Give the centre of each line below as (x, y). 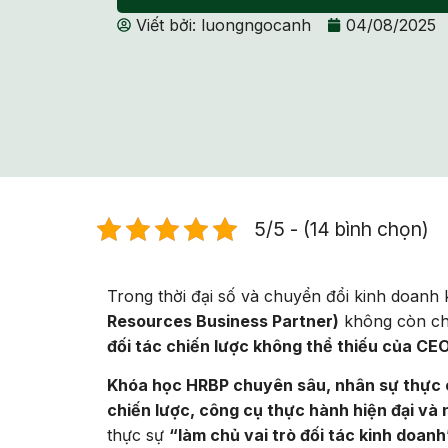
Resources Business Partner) (223, 320)
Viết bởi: (166, 24)
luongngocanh (253, 24)
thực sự (138, 435)
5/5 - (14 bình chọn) (341, 228)
